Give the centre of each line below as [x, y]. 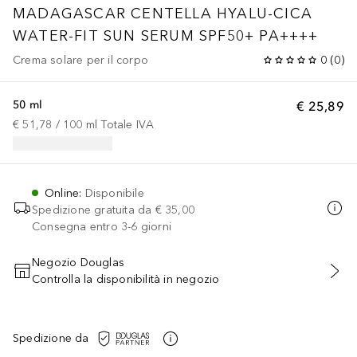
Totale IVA [127, 124]
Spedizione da [51, 339]
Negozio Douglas [78, 262]
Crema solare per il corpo [80, 60]
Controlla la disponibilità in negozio [126, 279]
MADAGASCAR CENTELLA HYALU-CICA [163, 13]
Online [62, 193]
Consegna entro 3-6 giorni [102, 226]
